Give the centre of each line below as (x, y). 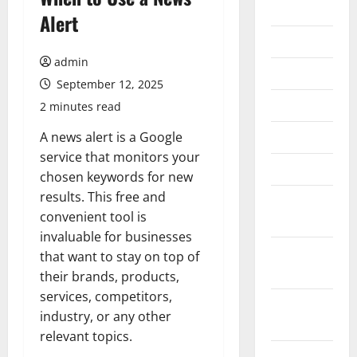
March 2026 (301, 169)
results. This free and (103, 197)
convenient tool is (93, 217)
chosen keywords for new (116, 177)
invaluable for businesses (116, 237)
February (293, 201)
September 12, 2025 (108, 84)
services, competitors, (106, 296)
